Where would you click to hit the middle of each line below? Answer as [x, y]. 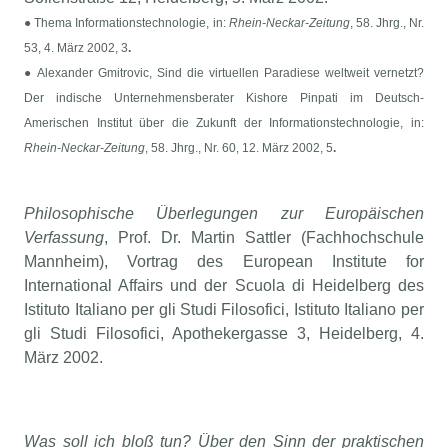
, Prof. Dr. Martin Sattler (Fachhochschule [264, 238]
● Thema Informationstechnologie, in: [126, 23]
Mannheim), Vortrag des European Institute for [224, 262]
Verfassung [64, 238]
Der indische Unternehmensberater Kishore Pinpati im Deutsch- [224, 98]
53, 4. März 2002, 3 [76, 48]
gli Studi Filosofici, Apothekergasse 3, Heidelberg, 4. [224, 334]
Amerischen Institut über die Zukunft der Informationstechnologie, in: [224, 123]
